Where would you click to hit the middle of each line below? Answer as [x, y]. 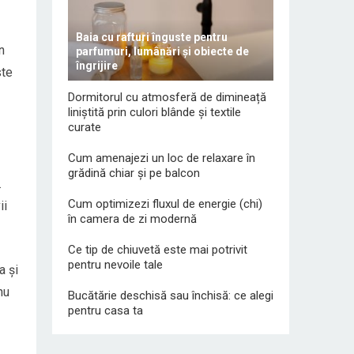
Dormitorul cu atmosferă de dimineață [167, 97]
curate [85, 127]
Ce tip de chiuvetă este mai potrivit [158, 250]
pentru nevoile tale [115, 265]
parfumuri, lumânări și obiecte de [162, 51]
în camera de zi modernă [132, 219]
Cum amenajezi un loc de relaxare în [162, 158]
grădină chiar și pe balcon [134, 173]
